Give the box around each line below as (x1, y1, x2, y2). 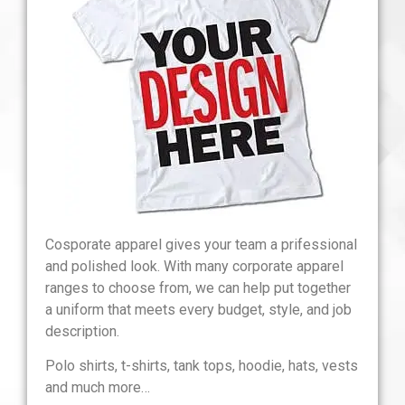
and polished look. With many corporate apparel (45, 257, 344, 275)
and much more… (45, 379, 150, 397)
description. (45, 322, 119, 340)
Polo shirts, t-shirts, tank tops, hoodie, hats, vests (45, 357, 358, 375)
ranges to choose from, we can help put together (45, 278, 351, 297)
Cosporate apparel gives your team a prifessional (45, 235, 357, 253)
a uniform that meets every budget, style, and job (45, 300, 352, 318)
